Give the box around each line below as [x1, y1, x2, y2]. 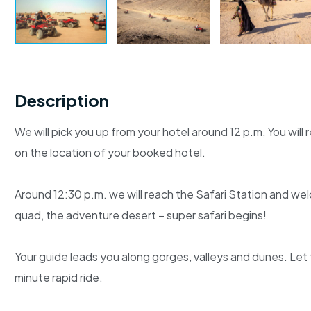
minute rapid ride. [15, 269, 103, 285]
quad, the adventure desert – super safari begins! [15, 207, 267, 222]
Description [15, 89, 108, 110]
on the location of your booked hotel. [15, 144, 205, 160]
